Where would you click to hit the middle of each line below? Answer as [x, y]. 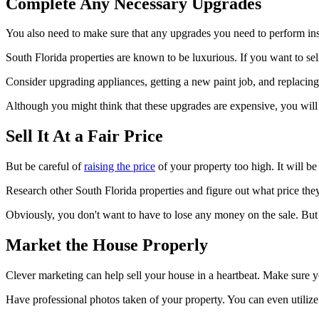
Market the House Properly [107, 245]
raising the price [120, 167]
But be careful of [45, 167]
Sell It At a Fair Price [84, 136]
